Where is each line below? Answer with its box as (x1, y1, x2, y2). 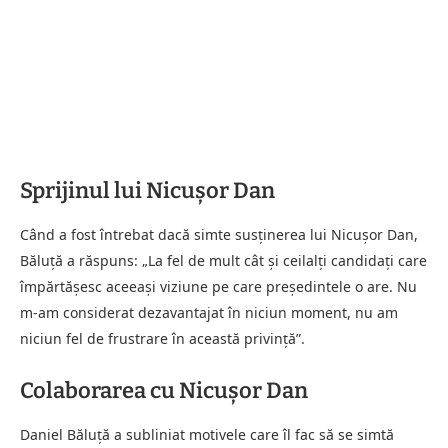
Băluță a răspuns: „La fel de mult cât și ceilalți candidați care (20, 250, 427, 270)
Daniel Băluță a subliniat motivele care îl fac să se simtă (20, 424, 394, 444)
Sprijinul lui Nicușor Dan (20, 176, 275, 204)
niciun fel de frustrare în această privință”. (20, 328, 305, 348)
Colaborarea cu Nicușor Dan (20, 376, 308, 404)
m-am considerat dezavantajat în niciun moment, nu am (20, 302, 398, 322)
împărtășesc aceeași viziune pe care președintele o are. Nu (20, 276, 417, 296)
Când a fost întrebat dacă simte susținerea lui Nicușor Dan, (20, 224, 418, 244)
